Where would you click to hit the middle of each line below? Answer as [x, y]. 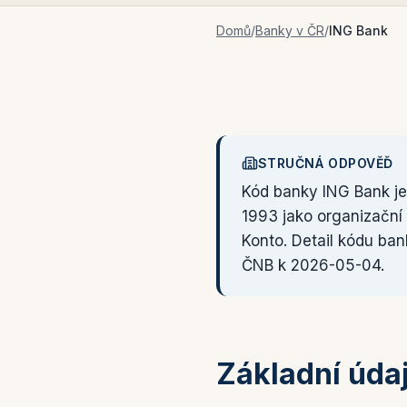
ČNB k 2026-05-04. [313, 265]
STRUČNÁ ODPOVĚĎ [325, 163]
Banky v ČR [290, 30]
